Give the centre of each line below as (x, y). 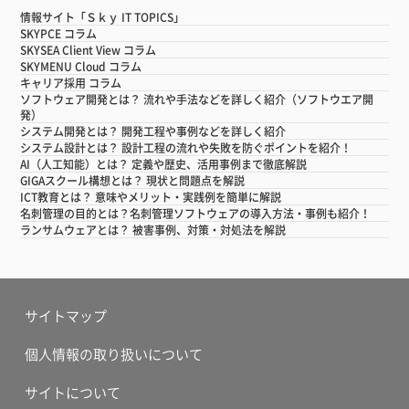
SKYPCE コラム (59, 33)
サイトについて (72, 393)
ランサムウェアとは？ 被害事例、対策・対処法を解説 (153, 229)
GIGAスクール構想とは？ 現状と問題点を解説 (133, 180)
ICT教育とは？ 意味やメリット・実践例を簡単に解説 (151, 196)
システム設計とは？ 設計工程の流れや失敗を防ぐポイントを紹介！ (186, 147)
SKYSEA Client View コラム (89, 49)
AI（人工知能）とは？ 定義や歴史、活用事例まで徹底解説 (164, 163)
